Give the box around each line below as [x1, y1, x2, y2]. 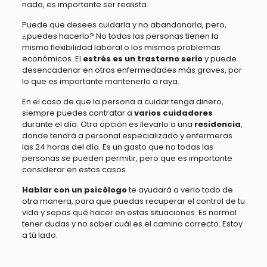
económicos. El [21, 52, 83, 64]
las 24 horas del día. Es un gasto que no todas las [21, 141, 213, 153]
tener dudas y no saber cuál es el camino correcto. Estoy [21, 218, 243, 229]
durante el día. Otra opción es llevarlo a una [21, 118, 194, 130]
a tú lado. [21, 229, 58, 241]
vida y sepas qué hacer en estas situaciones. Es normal [21, 206, 237, 218]
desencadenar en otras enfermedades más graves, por [21, 64, 242, 76]
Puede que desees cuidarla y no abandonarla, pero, [21, 18, 226, 30]
